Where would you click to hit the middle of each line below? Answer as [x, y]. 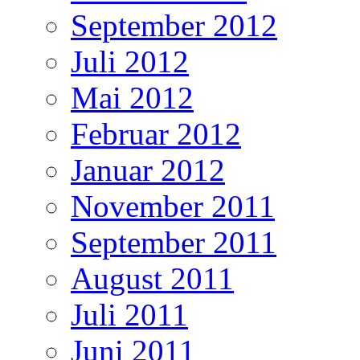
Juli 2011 [129, 314]
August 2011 [152, 278]
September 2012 [174, 25]
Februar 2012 [156, 133]
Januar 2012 [148, 170]
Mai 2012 [132, 97]
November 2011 [173, 206]
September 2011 [174, 242]
